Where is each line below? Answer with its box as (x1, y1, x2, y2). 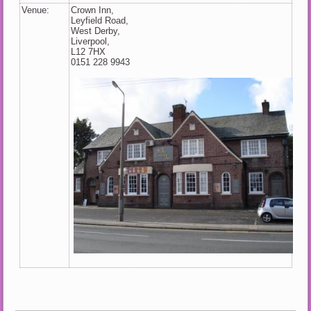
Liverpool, (71, 35, 110, 47)
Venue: (22, 4, 50, 15)
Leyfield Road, (71, 15, 129, 26)
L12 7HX (71, 46, 106, 57)
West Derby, (71, 25, 121, 36)
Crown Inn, (71, 4, 115, 15)
